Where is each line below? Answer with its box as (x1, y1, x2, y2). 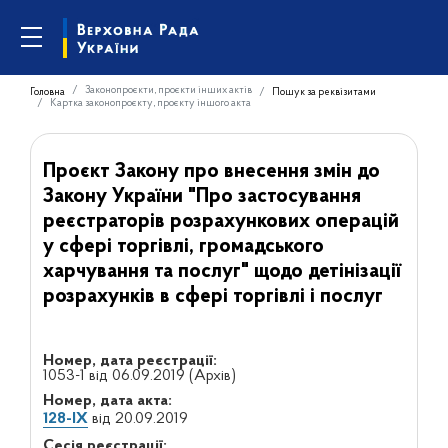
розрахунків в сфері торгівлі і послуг (42, 286, 383, 307)
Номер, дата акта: (42, 393, 172, 409)
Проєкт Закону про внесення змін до (42, 161, 380, 182)
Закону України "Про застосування (42, 186, 361, 207)
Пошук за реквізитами (272, 86, 376, 98)
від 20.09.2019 (87, 411, 188, 427)
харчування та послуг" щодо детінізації (42, 261, 401, 282)
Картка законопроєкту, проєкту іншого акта (50, 97, 251, 109)
